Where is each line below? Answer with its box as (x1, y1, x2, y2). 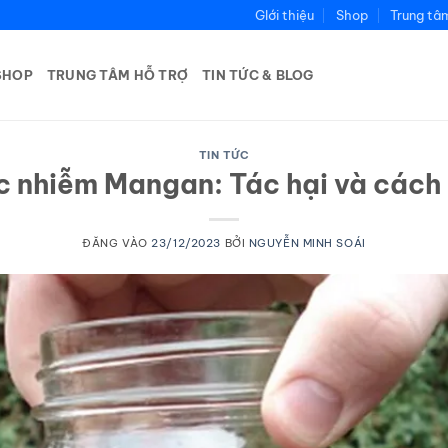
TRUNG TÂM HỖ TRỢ (46, 67, 189, 83)
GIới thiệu (254, 7, 314, 23)
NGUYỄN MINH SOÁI (248, 235, 366, 250)
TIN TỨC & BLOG (202, 67, 314, 83)
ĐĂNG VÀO (82, 235, 152, 250)
